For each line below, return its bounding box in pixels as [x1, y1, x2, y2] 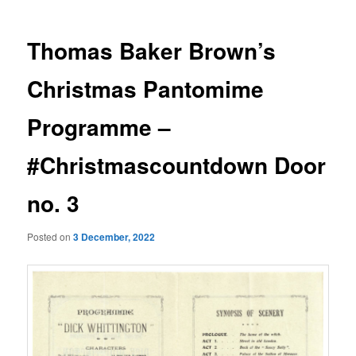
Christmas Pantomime [27, 72, 265, 106]
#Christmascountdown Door [27, 149, 327, 182]
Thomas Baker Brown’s [27, 34, 277, 68]
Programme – [27, 110, 172, 144]
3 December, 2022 [73, 229, 156, 244]
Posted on [27, 229, 74, 243]
